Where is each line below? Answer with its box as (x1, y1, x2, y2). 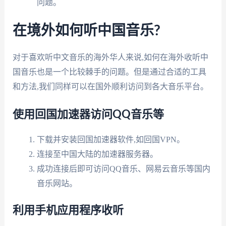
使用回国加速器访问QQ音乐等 (12, 108, 164, 120)
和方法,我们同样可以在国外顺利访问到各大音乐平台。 (12, 82, 208, 91)
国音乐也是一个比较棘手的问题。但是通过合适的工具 (12, 68, 206, 77)
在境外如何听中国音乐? (12, 24, 160, 38)
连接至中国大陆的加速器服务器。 (36, 149, 158, 158)
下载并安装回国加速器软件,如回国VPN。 (36, 135, 185, 144)
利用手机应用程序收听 (12, 204, 124, 216)
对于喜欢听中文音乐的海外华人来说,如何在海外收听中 (12, 53, 208, 62)
